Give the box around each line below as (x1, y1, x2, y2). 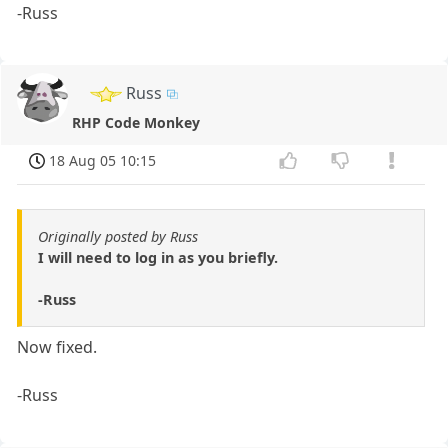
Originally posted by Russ (38, 227, 198, 247)
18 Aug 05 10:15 (49, 150, 157, 170)
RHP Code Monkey (72, 112, 201, 132)
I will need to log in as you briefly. (38, 248, 278, 268)
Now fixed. (17, 336, 98, 359)
